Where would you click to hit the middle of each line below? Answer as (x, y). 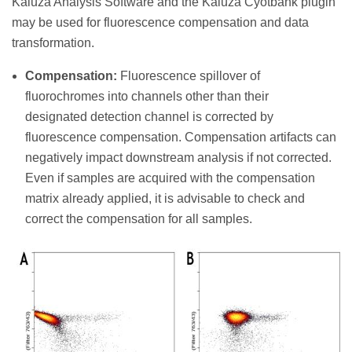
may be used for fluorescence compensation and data (160, 22)
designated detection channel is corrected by (149, 116)
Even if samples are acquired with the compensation (170, 178)
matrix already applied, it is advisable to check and (165, 198)
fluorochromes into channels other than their (147, 96)
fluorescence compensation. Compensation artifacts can (181, 137)
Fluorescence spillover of (190, 75)
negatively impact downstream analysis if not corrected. (178, 157)
